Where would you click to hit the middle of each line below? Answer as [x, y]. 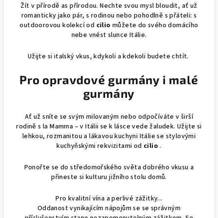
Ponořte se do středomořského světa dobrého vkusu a [109, 167]
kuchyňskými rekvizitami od [100, 146]
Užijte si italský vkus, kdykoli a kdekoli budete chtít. [109, 56]
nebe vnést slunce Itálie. [109, 35]
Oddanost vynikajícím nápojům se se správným [109, 208]
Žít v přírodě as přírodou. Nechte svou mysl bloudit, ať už [109, 6]
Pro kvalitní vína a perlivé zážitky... [109, 199]
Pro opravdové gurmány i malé [109, 80]
